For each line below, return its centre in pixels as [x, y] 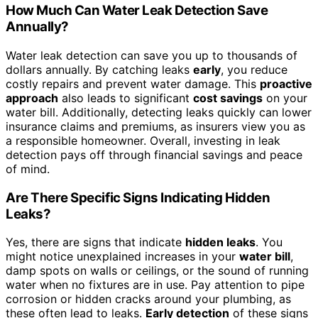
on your [285, 98]
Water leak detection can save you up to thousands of [152, 55]
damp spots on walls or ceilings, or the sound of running [157, 271]
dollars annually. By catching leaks [99, 69]
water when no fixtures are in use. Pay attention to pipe [155, 285]
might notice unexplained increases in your [122, 257]
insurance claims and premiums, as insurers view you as [155, 126]
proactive [286, 83]
